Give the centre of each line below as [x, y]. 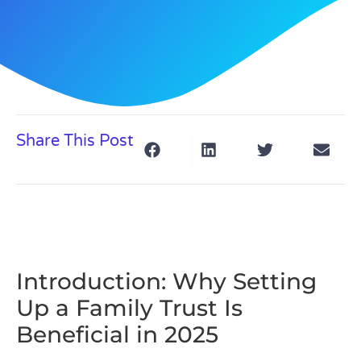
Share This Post [75, 141]
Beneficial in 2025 [117, 334]
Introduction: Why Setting [166, 281]
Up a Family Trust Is [129, 308]
